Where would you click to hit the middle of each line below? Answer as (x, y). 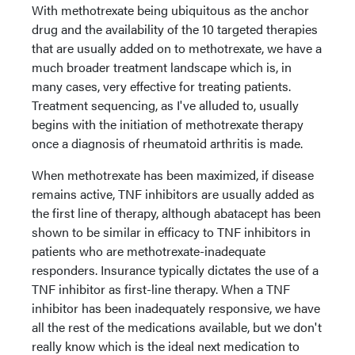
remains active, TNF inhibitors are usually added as (173, 194)
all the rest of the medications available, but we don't (177, 327)
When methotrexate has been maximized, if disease (173, 175)
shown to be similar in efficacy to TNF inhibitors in (171, 232)
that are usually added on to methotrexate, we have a (177, 48)
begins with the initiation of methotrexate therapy (168, 124)
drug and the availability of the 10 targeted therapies (175, 29)
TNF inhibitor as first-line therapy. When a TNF (161, 289)
